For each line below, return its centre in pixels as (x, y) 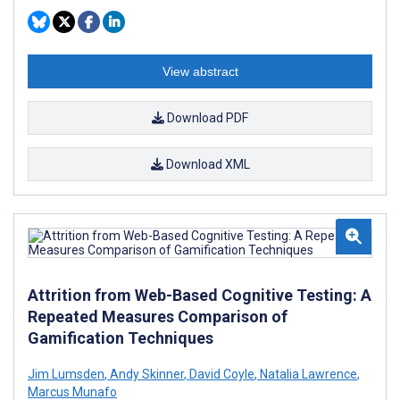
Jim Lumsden (66, 374)
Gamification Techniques (121, 337)
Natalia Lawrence (307, 374)
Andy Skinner (146, 374)
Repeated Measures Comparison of (158, 316)
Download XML (206, 164)
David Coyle (221, 374)
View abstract (200, 71)
